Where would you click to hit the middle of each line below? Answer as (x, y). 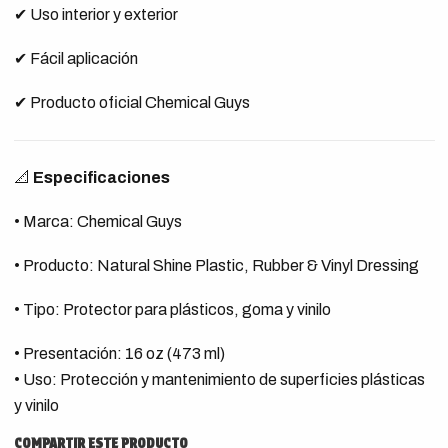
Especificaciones (101, 177)
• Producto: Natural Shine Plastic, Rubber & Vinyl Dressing (216, 265)
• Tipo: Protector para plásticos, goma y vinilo (172, 309)
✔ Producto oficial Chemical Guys (131, 102)
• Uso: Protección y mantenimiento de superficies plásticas (219, 379)
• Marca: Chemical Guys (97, 221)
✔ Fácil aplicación (75, 58)
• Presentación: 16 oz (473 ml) (119, 353)
